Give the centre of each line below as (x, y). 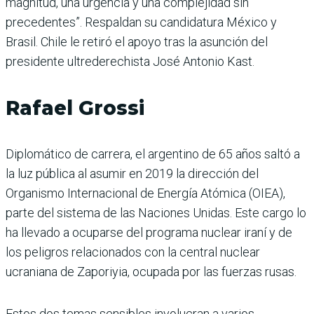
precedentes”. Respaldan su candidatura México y (141, 22)
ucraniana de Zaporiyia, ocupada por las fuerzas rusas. (151, 271)
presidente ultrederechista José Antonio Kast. (130, 61)
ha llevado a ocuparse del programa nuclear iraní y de (149, 232)
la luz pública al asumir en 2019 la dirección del (132, 173)
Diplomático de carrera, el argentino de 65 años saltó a (153, 153)
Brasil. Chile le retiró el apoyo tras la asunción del (137, 41)
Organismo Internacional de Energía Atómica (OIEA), (145, 193)
